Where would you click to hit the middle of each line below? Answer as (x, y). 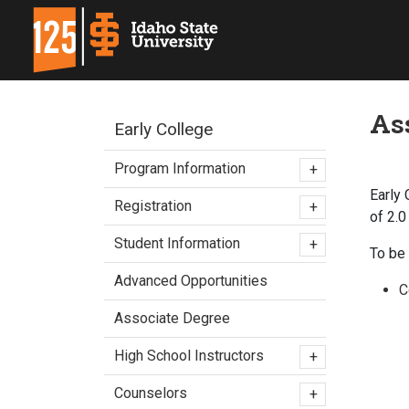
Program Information (180, 168)
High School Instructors (189, 356)
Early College (163, 129)
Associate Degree (172, 318)
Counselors (151, 393)
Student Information (177, 243)
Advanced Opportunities (191, 281)
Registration (153, 206)
